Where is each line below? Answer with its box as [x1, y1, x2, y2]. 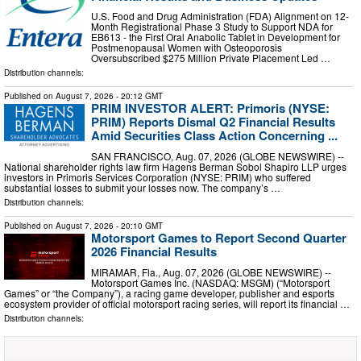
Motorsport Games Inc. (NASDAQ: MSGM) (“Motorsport [91, 275, 330, 289]
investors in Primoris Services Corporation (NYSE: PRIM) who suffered [4, 170, 311, 185]
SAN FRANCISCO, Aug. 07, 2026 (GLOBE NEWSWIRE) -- [91, 149, 344, 164]
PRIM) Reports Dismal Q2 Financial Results [91, 113, 335, 131]
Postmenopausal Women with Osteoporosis [91, 40, 282, 55]
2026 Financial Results [91, 243, 217, 261]
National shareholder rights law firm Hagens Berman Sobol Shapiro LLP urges [4, 160, 346, 174]
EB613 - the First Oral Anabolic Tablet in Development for [91, 30, 340, 44]
